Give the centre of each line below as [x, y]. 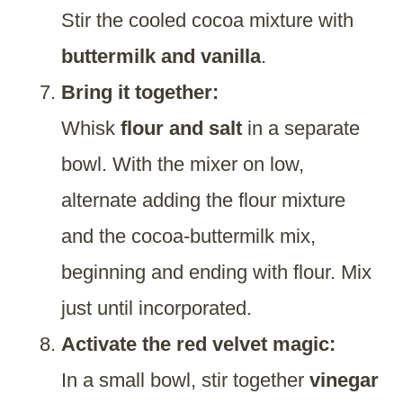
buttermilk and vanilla [161, 57]
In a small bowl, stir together [185, 381]
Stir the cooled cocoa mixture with [207, 21]
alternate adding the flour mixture [203, 201]
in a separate [301, 129]
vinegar [344, 381]
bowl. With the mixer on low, [183, 165]
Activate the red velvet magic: [198, 345]
